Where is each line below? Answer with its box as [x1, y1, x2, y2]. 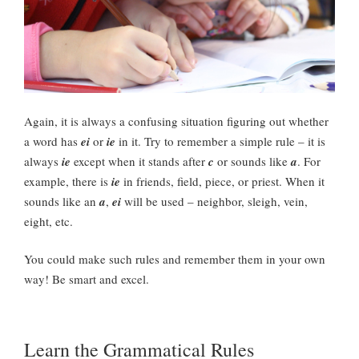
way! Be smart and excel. [24, 271, 149, 288]
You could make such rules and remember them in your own [24, 251, 325, 268]
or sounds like [214, 152, 291, 169]
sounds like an [24, 192, 99, 209]
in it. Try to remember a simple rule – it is [119, 132, 325, 149]
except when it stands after [71, 152, 208, 169]
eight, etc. [24, 212, 73, 229]
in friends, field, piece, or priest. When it [120, 172, 325, 189]
